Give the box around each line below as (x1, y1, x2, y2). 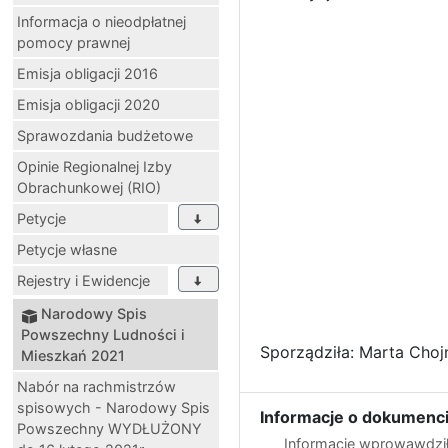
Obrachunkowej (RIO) (17, 179, 161, 197)
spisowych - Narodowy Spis (17, 399, 210, 417)
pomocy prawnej (17, 34, 130, 52)
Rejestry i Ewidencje (17, 272, 150, 290)
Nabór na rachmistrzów (17, 378, 176, 396)
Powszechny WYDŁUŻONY (17, 420, 202, 438)
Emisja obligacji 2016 (17, 65, 158, 83)
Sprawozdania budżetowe (17, 127, 193, 145)
